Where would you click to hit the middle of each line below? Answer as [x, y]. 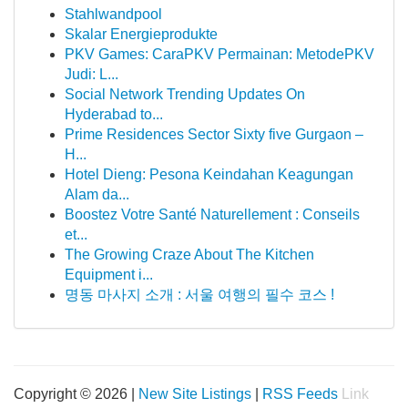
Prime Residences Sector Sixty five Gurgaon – [214, 134]
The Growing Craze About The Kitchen [189, 255]
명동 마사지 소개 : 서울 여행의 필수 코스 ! [199, 295]
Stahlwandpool [113, 14]
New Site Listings [195, 394]
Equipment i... [109, 275]
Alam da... [97, 194]
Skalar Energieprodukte [141, 34]
